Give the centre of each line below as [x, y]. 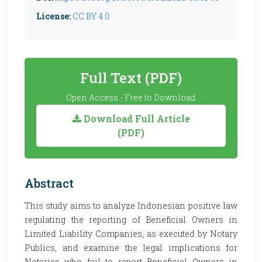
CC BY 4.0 [91, 16]
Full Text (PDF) [131, 77]
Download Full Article [135, 118]
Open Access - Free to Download [131, 97]
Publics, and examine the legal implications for [131, 248]
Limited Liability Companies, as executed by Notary [131, 234]
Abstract [49, 183]
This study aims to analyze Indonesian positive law [131, 206]
